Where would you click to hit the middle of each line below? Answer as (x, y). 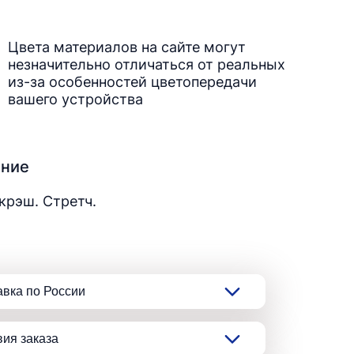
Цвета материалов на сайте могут (127, 47)
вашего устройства (75, 99)
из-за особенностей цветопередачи (132, 82)
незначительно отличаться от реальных (147, 64)
